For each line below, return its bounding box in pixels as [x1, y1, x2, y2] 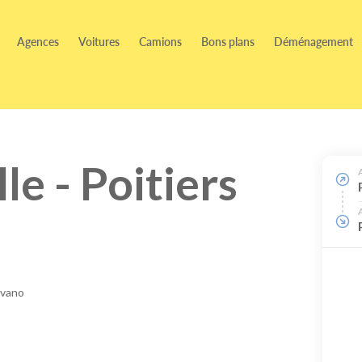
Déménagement [274, 33, 353, 49]
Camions [139, 33, 182, 49]
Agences [17, 33, 59, 49]
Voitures [78, 33, 120, 49]
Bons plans [201, 33, 255, 49]
